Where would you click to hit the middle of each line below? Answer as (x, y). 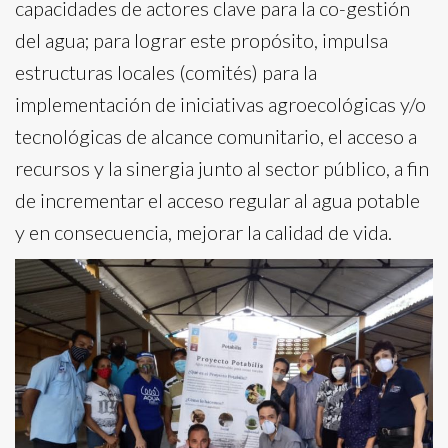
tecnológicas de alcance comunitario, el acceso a (216, 136)
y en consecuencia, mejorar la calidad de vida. (203, 232)
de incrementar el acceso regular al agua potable (217, 200)
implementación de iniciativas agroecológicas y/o (220, 104)
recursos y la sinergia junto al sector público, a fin (222, 168)
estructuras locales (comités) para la (166, 72)
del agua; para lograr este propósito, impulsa (201, 40)
